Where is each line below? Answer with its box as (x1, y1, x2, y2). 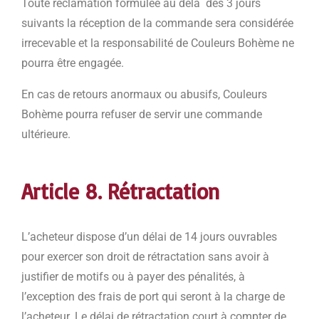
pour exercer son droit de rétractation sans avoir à (21, 250, 269, 264)
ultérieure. (21, 127, 70, 142)
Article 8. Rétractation (21, 178, 219, 205)
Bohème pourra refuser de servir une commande (21, 108, 262, 122)
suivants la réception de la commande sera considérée (21, 16, 293, 31)
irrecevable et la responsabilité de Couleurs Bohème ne (21, 36, 294, 51)
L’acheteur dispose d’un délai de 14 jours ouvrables (21, 230, 277, 244)
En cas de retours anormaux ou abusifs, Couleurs (21, 88, 267, 102)
